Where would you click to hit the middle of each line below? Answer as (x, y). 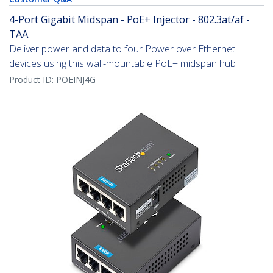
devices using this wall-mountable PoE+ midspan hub (122, 64)
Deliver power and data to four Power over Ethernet (122, 49)
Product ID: (33, 80)
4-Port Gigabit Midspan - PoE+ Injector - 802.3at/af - (129, 19)
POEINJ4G (76, 80)
